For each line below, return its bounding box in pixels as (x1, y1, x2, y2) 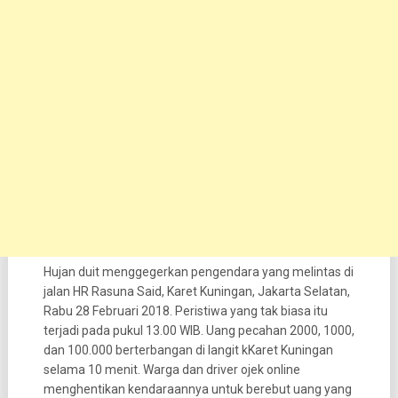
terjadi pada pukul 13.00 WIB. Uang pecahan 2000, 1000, (43, 323, 354, 338)
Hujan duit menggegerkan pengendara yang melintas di (43, 265, 354, 280)
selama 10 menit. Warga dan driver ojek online (43, 362, 300, 378)
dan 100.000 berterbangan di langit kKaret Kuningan (43, 343, 333, 358)
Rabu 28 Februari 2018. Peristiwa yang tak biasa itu (43, 304, 328, 319)
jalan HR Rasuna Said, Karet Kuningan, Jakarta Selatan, (43, 284, 350, 299)
